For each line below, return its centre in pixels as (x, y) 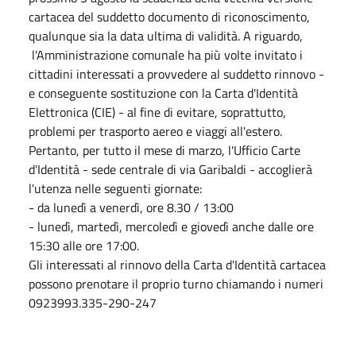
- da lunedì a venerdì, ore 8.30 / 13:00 (131, 207)
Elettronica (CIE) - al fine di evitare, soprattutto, (157, 112)
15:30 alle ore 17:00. (84, 245)
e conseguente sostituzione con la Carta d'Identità (163, 93)
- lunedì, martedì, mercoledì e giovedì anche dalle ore (171, 226)
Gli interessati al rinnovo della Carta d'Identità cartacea (177, 264)
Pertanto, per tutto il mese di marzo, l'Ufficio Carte (164, 150)
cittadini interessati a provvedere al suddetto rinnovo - (176, 74)
